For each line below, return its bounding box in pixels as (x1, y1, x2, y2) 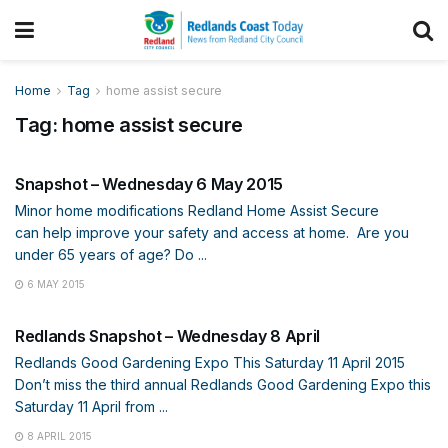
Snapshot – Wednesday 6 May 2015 (15, 174, 284, 194)
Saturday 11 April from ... (15, 398, 168, 415)
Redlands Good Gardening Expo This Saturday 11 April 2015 (15, 354, 405, 371)
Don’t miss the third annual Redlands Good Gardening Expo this (15, 376, 431, 393)
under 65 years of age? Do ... (15, 246, 207, 263)
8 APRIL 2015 (24, 430, 92, 442)
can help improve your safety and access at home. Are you (15, 224, 409, 241)
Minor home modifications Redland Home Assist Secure (15, 202, 379, 219)
